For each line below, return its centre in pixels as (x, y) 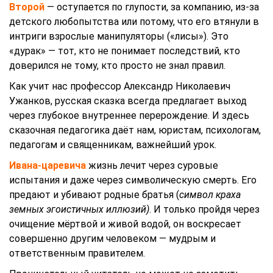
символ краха (210, 195)
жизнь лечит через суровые (153, 165)
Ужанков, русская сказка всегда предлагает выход (128, 101)
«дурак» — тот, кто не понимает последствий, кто (125, 51)
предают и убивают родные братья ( (94, 195)
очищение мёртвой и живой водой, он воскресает (125, 224)
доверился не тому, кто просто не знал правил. (117, 66)
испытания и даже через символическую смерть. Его (133, 180)
